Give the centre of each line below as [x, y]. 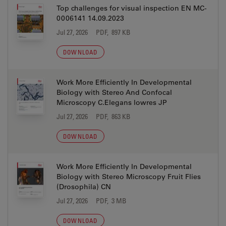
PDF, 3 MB [111, 201]
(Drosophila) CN [84, 187]
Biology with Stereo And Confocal [114, 92]
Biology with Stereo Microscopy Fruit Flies [129, 177]
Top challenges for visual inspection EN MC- [132, 8]
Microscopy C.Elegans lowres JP [112, 102]
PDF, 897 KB [113, 32]
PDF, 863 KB [113, 116]
